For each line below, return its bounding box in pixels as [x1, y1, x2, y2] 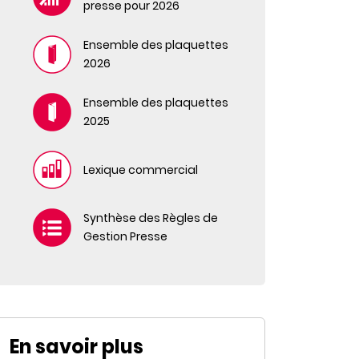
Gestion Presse [83, 228, 167, 244]
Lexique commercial [83, 161, 198, 178]
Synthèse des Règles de [83, 210, 218, 226]
